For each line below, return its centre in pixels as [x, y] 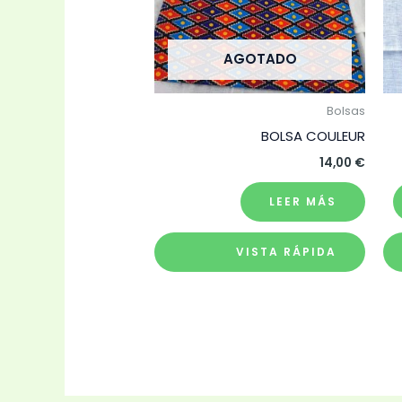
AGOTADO [260, 58]
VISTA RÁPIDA [287, 251]
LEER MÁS [303, 201]
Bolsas [346, 111]
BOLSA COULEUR [314, 136]
